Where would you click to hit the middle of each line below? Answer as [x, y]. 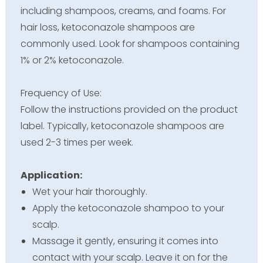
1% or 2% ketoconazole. [72, 60]
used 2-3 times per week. [77, 143]
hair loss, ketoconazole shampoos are [107, 28]
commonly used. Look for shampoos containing [130, 44]
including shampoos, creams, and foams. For [123, 11]
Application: [52, 176]
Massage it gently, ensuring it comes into [125, 241]
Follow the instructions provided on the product [129, 110]
